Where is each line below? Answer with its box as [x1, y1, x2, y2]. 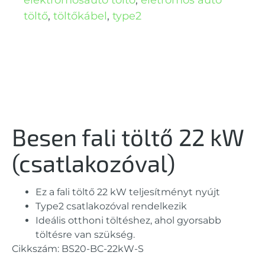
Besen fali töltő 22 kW [12, 122, 244, 151]
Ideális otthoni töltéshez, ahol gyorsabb [35, 215, 221, 227]
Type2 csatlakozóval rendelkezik [35, 201, 187, 212]
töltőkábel [53, 9, 107, 23]
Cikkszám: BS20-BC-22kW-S [12, 243, 144, 255]
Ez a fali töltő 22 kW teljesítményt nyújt [35, 186, 220, 198]
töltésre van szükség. [35, 229, 135, 241]
